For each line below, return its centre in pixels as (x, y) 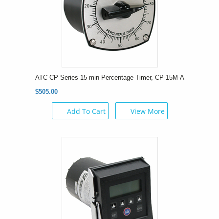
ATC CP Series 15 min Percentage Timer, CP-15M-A (109, 77)
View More (147, 111)
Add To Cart (86, 111)
